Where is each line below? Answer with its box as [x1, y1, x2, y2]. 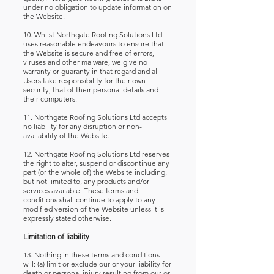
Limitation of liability [23, 232, 89, 241]
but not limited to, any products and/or [23, 177, 149, 186]
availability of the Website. [23, 131, 109, 140]
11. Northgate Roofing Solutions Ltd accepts [23, 113, 167, 122]
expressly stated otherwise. [23, 213, 111, 223]
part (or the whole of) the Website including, [23, 168, 167, 177]
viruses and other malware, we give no [23, 57, 147, 67]
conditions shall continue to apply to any [23, 195, 155, 204]
